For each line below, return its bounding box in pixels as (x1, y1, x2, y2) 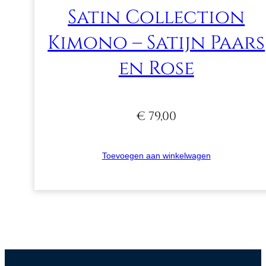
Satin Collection (68, 4, 245, 30)
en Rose (118, 55, 194, 81)
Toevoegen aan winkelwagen (102, 150, 211, 160)
